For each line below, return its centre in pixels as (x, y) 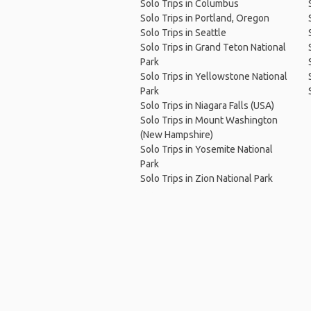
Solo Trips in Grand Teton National (213, 48)
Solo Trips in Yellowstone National (213, 77)
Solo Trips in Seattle (183, 33)
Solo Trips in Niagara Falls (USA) (207, 106)
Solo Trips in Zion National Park (206, 179)
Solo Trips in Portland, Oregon (204, 18)
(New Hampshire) (176, 135)
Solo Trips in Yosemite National (206, 150)
